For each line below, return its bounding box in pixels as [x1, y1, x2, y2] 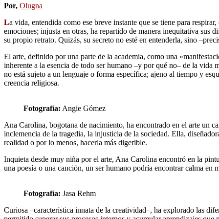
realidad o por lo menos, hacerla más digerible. [4, 138, 147, 147]
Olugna [20, 1, 43, 10]
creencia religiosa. [4, 78, 59, 87]
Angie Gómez [61, 104, 106, 112]
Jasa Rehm [61, 189, 96, 197]
